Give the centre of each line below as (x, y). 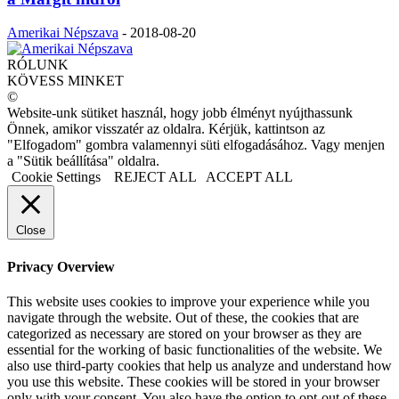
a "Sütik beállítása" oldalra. (83, 161)
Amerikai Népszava (63, 33)
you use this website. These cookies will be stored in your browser (193, 381)
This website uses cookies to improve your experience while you (188, 301)
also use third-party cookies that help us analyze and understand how (199, 365)
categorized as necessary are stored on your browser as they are (184, 333)
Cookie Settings (56, 177)
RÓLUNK (38, 65)
